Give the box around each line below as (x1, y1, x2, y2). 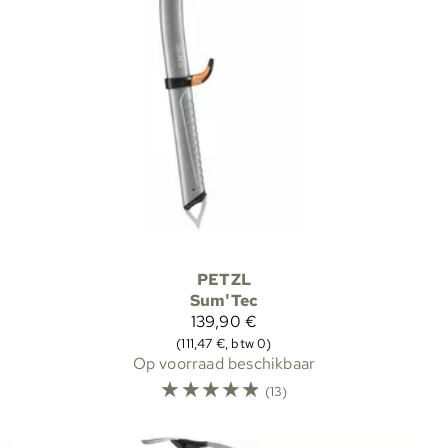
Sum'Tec (189, 289, 259, 311)
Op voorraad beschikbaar (132, 352, 316, 374)
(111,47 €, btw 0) (176, 333, 272, 352)
